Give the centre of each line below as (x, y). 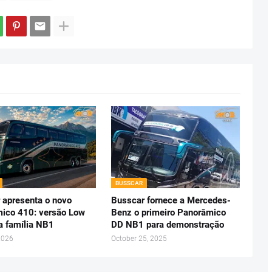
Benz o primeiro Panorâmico (168, 213)
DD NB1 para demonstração (167, 225)
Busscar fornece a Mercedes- (171, 201)
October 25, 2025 (139, 239)
